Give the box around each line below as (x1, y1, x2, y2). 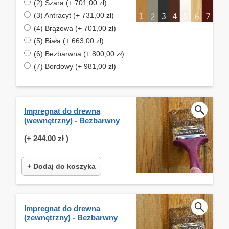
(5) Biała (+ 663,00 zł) (34, 36, 104, 45)
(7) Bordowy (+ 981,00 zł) (34, 62, 116, 71)
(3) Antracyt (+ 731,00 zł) (34, 11, 114, 19)
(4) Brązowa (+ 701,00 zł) (34, 24, 116, 32)
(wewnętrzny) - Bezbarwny (24, 116, 120, 125)
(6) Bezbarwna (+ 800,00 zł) (34, 49, 124, 58)
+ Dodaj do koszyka (27, 162, 96, 170)
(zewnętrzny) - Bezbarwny (24, 213, 118, 222)
